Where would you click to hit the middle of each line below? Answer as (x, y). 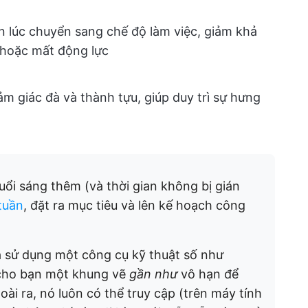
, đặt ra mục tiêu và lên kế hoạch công (134, 205)
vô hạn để (210, 274)
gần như (155, 274)
